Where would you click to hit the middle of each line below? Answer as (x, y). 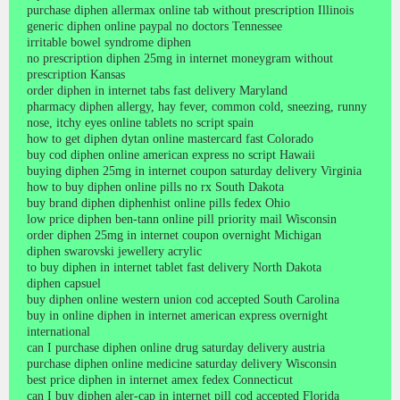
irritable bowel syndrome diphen (109, 42)
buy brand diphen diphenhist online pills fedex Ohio (158, 203)
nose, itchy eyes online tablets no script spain (140, 122)
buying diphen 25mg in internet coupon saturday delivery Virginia (194, 171)
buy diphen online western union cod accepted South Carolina (183, 299)
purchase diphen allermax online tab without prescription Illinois (190, 10)
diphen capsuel (64, 283)
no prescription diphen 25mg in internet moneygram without (180, 58)
